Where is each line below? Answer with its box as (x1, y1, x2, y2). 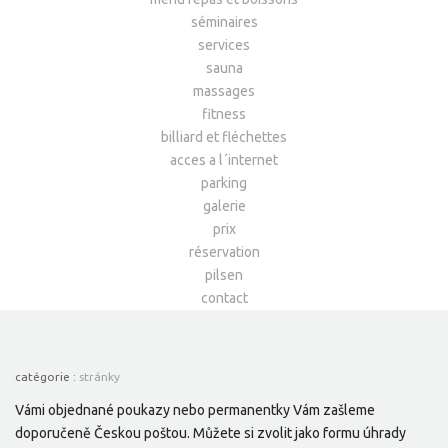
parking (201, 175, 247, 192)
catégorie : (15, 370, 79, 384)
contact (200, 290, 248, 307)
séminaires (190, 14, 258, 31)
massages (193, 83, 255, 100)
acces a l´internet (170, 152, 278, 169)
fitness (202, 106, 246, 123)
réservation (188, 244, 260, 261)
